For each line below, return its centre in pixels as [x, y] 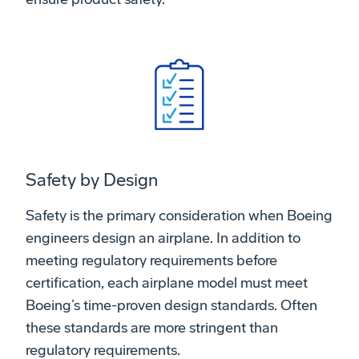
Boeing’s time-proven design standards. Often [171, 305]
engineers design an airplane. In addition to [163, 238]
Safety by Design [92, 180]
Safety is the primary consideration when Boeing [179, 215]
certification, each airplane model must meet [167, 282]
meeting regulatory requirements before [151, 260]
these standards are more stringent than [152, 327]
